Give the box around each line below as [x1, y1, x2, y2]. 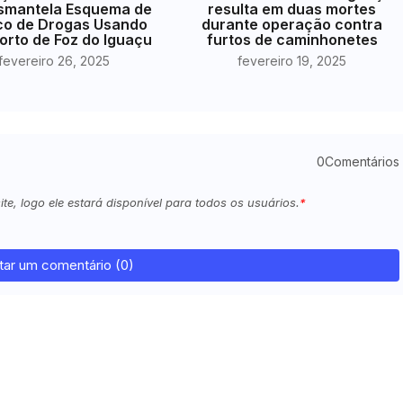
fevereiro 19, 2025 [237, 52, 347, 68]
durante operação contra [201, 14, 383, 33]
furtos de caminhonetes [206, 30, 378, 49]
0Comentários [316, 154, 399, 170]
